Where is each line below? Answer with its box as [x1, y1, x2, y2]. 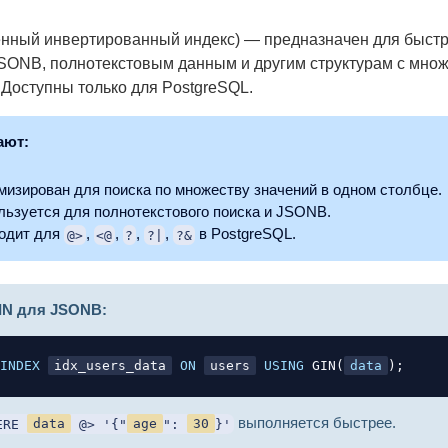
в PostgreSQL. [194, 225, 296, 243]
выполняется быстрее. [234, 414, 396, 432]
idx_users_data [54, 358, 167, 374]
